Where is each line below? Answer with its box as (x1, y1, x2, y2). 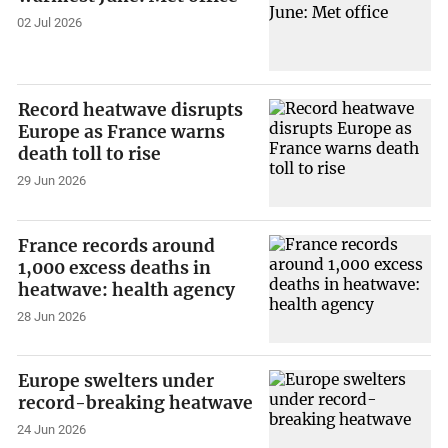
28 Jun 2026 (17, 308, 87, 324)
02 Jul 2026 (17, 15, 83, 31)
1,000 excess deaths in (18, 256, 212, 279)
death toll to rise (18, 143, 162, 166)
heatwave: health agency (18, 278, 236, 301)
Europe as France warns (18, 121, 226, 144)
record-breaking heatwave (18, 392, 254, 415)
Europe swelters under (18, 370, 215, 393)
